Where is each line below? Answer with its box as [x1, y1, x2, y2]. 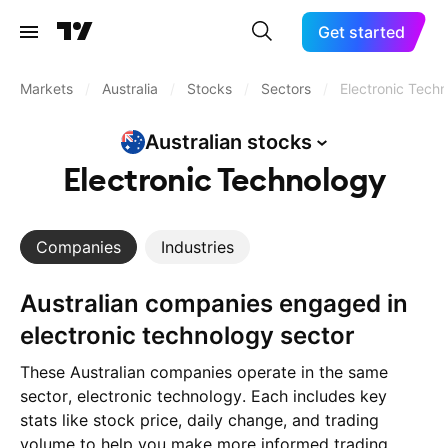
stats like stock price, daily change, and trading [20, 410, 379, 430]
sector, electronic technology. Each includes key [20, 386, 387, 406]
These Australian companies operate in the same [20, 362, 388, 382]
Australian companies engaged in [20, 289, 37, 318]
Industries [161, 237, 234, 257]
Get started [318, 22, 406, 42]
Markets [20, 80, 73, 97]
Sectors [261, 80, 311, 97]
